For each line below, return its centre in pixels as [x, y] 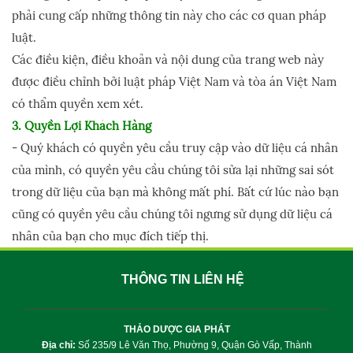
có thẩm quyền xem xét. [78, 104]
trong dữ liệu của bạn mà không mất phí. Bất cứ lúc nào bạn [175, 192]
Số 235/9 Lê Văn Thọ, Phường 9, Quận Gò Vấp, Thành [195, 345]
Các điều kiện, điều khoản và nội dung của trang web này [168, 59]
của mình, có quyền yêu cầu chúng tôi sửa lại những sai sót [173, 170]
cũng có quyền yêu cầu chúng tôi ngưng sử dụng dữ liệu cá [172, 214]
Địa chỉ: [59, 345]
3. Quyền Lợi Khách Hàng [82, 126]
